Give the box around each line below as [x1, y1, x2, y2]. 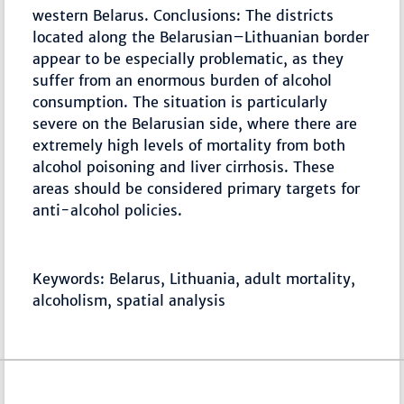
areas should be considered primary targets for [32, 179, 361, 198]
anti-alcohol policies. [32, 201, 183, 220]
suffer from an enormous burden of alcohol [32, 71, 333, 90]
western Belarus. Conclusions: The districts [32, 6, 335, 25]
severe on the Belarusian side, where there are [32, 115, 358, 133]
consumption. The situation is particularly [32, 93, 328, 112]
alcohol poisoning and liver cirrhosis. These [32, 158, 335, 177]
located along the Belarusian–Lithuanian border [32, 28, 370, 47]
